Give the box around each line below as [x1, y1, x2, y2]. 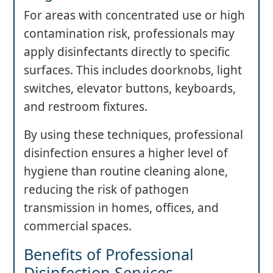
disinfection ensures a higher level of [24, 145, 228, 161]
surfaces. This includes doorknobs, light [24, 62, 242, 79]
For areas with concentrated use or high [24, 7, 245, 24]
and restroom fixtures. [24, 99, 147, 115]
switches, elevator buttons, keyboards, [24, 80, 236, 97]
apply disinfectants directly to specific [24, 44, 230, 60]
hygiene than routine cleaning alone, [24, 163, 228, 180]
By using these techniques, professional [24, 127, 243, 143]
